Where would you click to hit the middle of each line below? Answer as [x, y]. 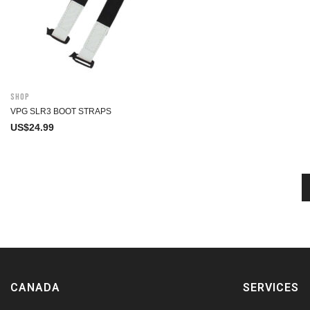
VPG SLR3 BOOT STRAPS [61, 111]
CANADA [35, 288]
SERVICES [271, 288]
